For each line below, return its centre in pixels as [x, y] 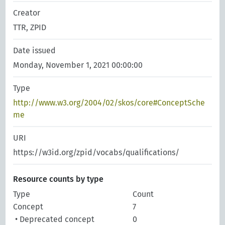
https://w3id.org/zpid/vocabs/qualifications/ [96, 152]
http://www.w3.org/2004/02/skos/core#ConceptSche [109, 103]
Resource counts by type [59, 179]
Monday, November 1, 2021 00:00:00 [78, 65]
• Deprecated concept [54, 219]
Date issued [35, 50]
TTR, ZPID [30, 27]
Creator [27, 13]
